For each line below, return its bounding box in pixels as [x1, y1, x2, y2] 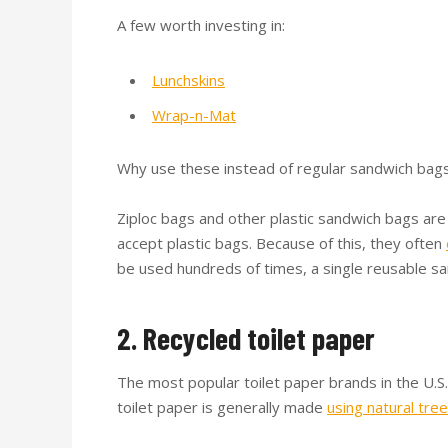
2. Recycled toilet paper [117, 319, 375, 356]
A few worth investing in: [117, 14, 285, 35]
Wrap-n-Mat [152, 104, 236, 125]
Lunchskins [152, 69, 225, 90]
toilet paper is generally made [117, 396, 327, 417]
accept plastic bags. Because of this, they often [117, 232, 446, 253]
